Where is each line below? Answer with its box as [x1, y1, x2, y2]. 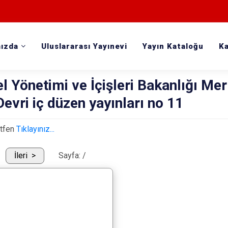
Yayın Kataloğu [142, 42, 204, 51]
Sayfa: [59, 151, 83, 161]
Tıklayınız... [16, 124, 57, 134]
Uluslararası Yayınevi [41, 42, 128, 51]
